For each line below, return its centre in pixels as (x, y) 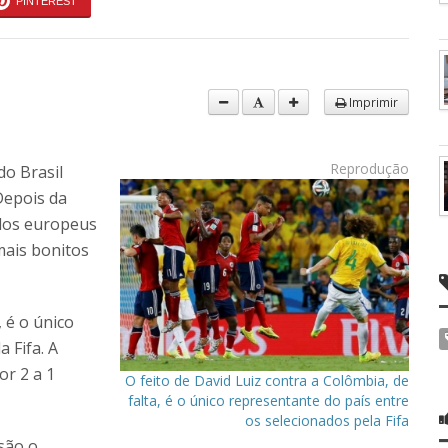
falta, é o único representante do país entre (268, 401)
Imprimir (372, 102)
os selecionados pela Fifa (327, 421)
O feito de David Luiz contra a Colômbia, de (267, 381)
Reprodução (369, 168)
